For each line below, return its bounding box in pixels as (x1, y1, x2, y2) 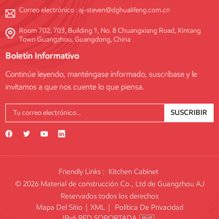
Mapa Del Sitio (36, 202, 83, 212)
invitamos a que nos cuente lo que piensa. (5, 82, 145, 91)
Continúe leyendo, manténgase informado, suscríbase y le (5, 69, 197, 79)
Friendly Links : (58, 167, 105, 176)
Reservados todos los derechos (61, 191, 158, 200)
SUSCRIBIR (170, 108, 207, 117)
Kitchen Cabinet (109, 167, 158, 176)
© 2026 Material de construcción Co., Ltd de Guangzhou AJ (15, 179, 204, 188)
